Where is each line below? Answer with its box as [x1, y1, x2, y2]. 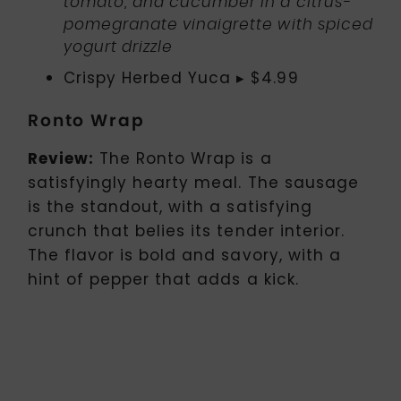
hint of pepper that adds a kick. [28, 268, 299, 290]
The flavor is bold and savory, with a [28, 243, 341, 266]
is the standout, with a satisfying [28, 195, 312, 218]
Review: [28, 147, 95, 169]
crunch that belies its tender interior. [28, 219, 345, 242]
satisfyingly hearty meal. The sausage [28, 171, 359, 193]
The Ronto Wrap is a [94, 147, 272, 169]
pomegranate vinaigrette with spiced [64, 16, 373, 32]
